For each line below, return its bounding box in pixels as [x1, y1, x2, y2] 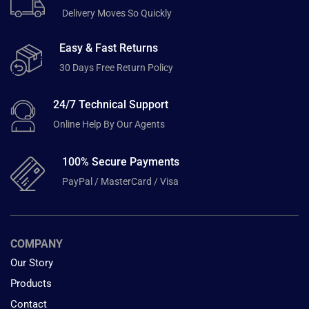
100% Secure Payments [62, 155, 179, 169]
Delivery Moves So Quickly [62, 7, 172, 19]
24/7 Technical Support [53, 97, 168, 111]
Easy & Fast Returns [59, 41, 158, 55]
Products [10, 277, 52, 290]
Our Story [10, 256, 53, 269]
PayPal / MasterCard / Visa [62, 176, 179, 188]
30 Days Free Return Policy [59, 62, 173, 74]
